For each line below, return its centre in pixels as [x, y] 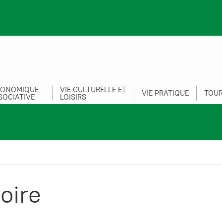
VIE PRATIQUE [165, 93]
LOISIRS [73, 97]
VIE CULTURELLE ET [93, 89]
